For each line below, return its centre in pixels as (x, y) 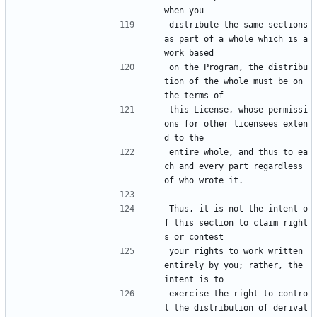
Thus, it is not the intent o (238, 209)
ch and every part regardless (234, 167)
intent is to (194, 280)
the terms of (194, 96)
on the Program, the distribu (238, 68)
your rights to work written (236, 252)
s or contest (194, 237)
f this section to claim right (236, 223)
